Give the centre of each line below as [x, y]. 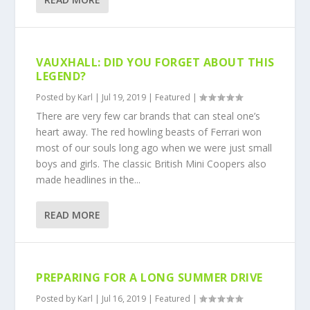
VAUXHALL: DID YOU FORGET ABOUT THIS [155, 62]
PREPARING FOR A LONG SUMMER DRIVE [149, 277]
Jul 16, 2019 [124, 299]
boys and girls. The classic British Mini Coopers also [152, 164]
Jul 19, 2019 [124, 97]
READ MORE [73, 215]
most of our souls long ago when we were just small [154, 148]
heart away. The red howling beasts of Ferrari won [149, 132]
